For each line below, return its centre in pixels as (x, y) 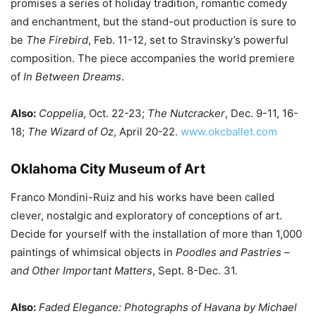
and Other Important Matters (81, 271)
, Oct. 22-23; (115, 113)
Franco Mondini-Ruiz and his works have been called (142, 197)
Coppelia (61, 113)
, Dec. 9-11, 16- (262, 113)
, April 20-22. (147, 132)
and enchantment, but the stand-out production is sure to (153, 22)
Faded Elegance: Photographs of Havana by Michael (168, 307)
